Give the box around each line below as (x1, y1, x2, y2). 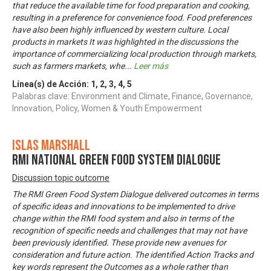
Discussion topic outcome (12, 172, 109, 183)
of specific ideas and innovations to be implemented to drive (12, 201, 235, 211)
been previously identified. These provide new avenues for (12, 237, 226, 247)
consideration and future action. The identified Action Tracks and (12, 249, 253, 260)
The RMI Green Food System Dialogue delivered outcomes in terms (12, 189, 259, 199)
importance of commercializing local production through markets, (12, 48, 256, 59)
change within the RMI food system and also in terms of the (12, 213, 233, 223)
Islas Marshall (12, 136, 90, 154)
